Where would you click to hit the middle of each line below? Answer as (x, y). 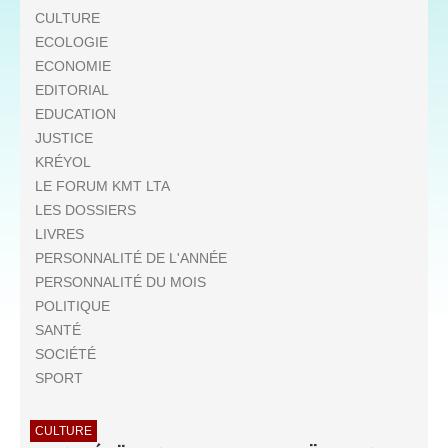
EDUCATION (75, 114)
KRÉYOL (63, 162)
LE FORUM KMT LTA (102, 186)
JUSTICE (64, 138)
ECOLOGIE (71, 42)
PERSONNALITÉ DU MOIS (120, 282)
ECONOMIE (73, 66)
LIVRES (59, 234)
